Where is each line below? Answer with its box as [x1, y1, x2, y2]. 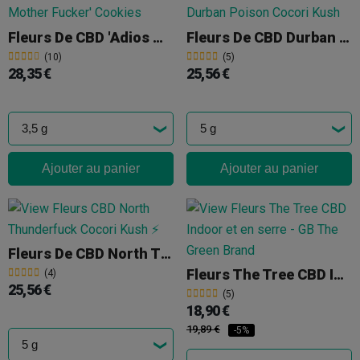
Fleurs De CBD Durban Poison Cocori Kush [339, 28, 350, 46]
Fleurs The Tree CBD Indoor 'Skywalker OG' [333, 265, 344, 283]
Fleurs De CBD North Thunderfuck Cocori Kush [161, 244, 171, 262]
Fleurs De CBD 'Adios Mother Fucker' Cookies [153, 28, 163, 46]
